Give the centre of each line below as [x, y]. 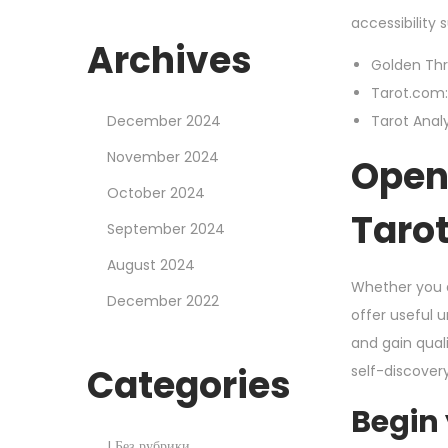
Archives [169, 60]
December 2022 [163, 300]
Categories [189, 385]
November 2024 [163, 156]
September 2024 [166, 228]
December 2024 [164, 120]
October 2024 [156, 192]
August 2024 [151, 264]
